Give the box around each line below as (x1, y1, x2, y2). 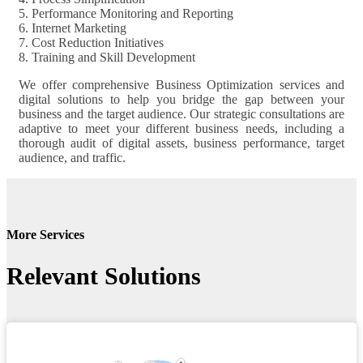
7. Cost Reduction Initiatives (19, 35, 164, 49)
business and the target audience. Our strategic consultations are (19, 106, 344, 121)
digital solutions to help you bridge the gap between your (19, 92, 344, 106)
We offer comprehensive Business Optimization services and (19, 77, 344, 92)
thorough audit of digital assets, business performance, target (19, 135, 344, 150)
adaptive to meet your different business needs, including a (19, 121, 344, 135)
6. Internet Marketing (19, 20, 126, 35)
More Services (6, 228, 84, 242)
